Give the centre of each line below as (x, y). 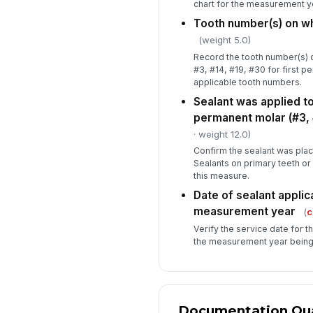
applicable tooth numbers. (247, 82)
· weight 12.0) (222, 134)
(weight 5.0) (224, 40)
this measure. (221, 176)
